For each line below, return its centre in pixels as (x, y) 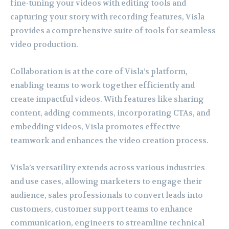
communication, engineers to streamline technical (107, 223)
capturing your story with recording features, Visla (107, 17)
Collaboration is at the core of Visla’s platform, (99, 71)
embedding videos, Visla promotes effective (95, 127)
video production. (44, 44)
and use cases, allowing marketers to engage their (106, 181)
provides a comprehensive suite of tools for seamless (113, 30)
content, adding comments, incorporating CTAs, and (110, 113)
